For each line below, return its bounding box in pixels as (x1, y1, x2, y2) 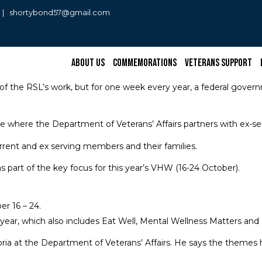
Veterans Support (184, 56, 252, 69)
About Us (71, 56, 105, 69)
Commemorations (112, 56, 177, 69)
